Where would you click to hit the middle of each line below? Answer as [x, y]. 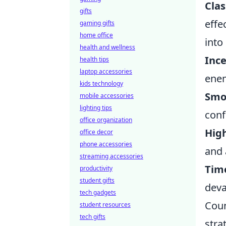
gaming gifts [97, 23]
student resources [105, 205]
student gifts [97, 180]
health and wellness [107, 47]
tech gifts [93, 217]
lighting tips [96, 108]
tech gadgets [98, 192]
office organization [106, 120]
